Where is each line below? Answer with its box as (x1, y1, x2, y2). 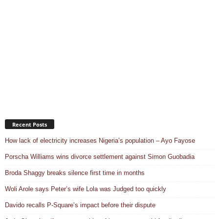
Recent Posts (12, 120, 47, 128)
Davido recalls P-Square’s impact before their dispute (5, 201, 155, 209)
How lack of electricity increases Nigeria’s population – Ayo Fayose (5, 136, 195, 144)
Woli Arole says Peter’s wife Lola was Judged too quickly (5, 185, 166, 193)
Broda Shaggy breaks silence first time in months (5, 169, 145, 176)
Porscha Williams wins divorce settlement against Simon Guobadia (5, 153, 195, 160)
